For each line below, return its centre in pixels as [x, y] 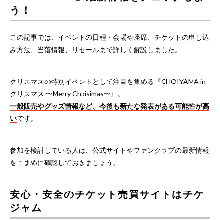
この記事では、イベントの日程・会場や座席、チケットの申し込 [110, 37]
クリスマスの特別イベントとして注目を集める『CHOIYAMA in [108, 81]
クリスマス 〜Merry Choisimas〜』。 [67, 93]
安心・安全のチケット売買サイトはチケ [107, 194]
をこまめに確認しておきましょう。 [65, 162]
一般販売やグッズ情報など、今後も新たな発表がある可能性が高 [110, 106]
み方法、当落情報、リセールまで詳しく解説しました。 [96, 49]
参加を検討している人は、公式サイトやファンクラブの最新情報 [110, 150]
